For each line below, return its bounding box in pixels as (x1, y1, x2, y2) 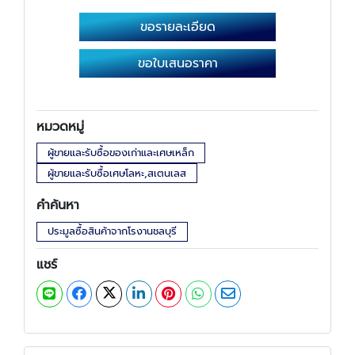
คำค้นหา (36, 196, 79, 216)
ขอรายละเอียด (139, 17, 216, 36)
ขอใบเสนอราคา (137, 54, 218, 73)
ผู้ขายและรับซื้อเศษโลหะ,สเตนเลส (47, 165, 186, 181)
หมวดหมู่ (36, 117, 84, 136)
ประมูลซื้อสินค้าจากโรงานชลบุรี (47, 223, 177, 239)
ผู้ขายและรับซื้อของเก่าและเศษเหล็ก (47, 145, 194, 160)
